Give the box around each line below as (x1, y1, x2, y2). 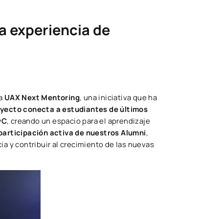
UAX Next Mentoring (4, 92, 80, 103)
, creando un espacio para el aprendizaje (7, 116, 151, 126)
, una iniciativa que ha (80, 92, 157, 103)
